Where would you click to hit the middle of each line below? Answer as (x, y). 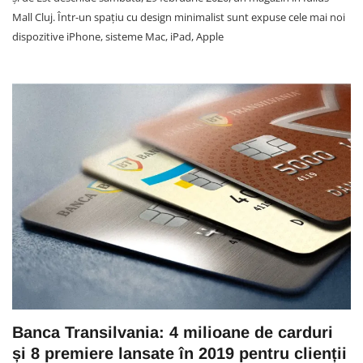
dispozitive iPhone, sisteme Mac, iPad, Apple (118, 37)
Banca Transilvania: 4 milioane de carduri (173, 332)
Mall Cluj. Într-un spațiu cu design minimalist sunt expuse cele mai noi (179, 17)
